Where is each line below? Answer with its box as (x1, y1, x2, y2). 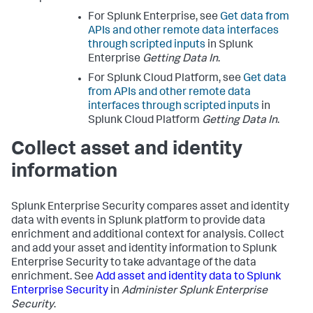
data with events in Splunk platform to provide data (11, 216, 265, 228)
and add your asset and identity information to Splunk (11, 244, 277, 256)
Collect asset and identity (11, 140, 242, 161)
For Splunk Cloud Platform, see (88, 73, 243, 85)
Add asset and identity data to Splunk (96, 272, 281, 284)
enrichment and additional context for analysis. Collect (11, 230, 284, 242)
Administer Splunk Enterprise (122, 286, 268, 298)
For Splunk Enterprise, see (88, 12, 220, 24)
